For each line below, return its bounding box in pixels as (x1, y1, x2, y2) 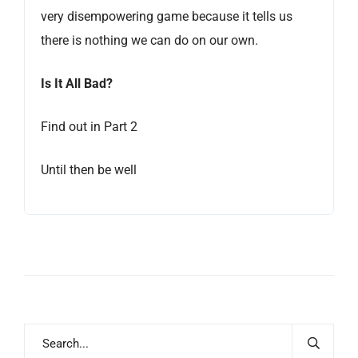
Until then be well (41, 161, 137, 177)
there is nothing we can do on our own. (41, 32, 258, 48)
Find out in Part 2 (41, 118, 137, 134)
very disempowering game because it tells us (41, 8, 292, 24)
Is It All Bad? (41, 75, 113, 91)
